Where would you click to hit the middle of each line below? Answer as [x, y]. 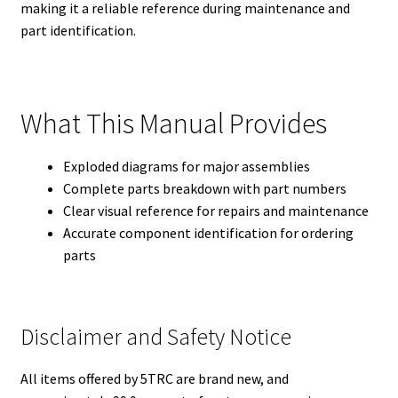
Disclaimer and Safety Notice [155, 337]
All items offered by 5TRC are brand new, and [154, 379]
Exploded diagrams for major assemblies [186, 167]
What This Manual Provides [173, 123]
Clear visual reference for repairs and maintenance [215, 211]
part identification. [78, 30]
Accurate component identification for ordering [208, 233]
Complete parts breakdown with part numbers [204, 189]
